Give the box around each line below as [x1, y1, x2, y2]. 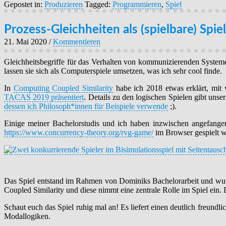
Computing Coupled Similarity [13, 84, 113, 93]
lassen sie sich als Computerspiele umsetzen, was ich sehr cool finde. [4, 67, 222, 76]
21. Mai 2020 [4, 37, 47, 46]
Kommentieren [53, 37, 100, 46]
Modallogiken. [4, 212, 50, 221]
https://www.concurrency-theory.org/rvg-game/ [4, 128, 153, 137]
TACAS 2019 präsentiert [4, 93, 84, 102]
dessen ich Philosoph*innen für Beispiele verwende [4, 102, 168, 111]
